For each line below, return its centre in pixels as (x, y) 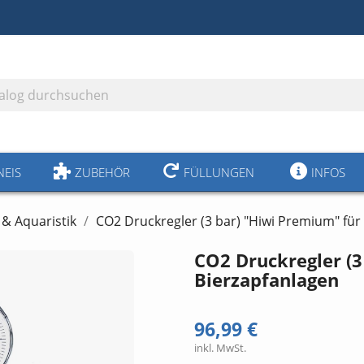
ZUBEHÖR (102, 173)
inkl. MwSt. (220, 347)
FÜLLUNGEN (219, 173)
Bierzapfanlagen (266, 280)
